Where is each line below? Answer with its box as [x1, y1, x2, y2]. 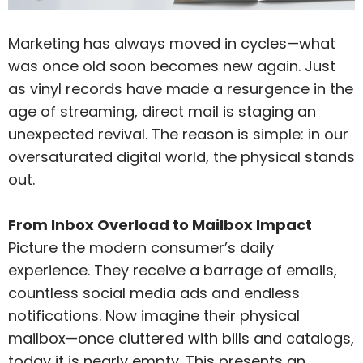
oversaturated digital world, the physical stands [8, 146, 355, 167]
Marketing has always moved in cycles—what [8, 32, 335, 53]
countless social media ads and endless [8, 282, 300, 303]
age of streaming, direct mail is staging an [8, 100, 316, 122]
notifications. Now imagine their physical [8, 305, 300, 326]
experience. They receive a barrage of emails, [8, 259, 337, 280]
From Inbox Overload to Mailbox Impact [8, 214, 312, 235]
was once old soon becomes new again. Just [8, 55, 335, 76]
